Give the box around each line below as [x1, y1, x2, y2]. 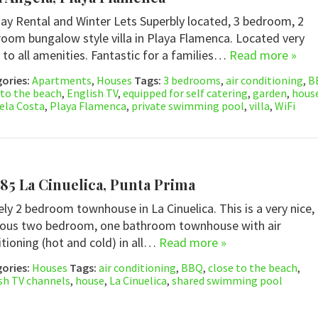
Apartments [31, 73, 92, 87]
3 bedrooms [163, 73, 221, 87]
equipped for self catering [122, 86, 248, 100]
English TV [66, 86, 118, 100]
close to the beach [207, 261, 297, 275]
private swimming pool [131, 99, 244, 113]
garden [252, 86, 287, 100]
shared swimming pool [171, 273, 283, 288]
